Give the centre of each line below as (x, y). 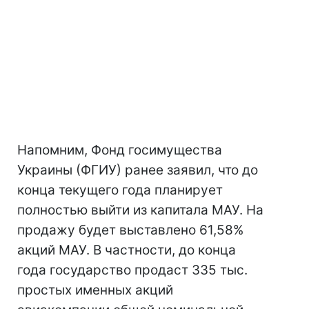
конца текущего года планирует (120, 190)
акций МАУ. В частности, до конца (127, 250)
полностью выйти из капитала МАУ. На (140, 210)
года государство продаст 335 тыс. (132, 270)
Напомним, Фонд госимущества (120, 150)
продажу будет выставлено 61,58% (130, 230)
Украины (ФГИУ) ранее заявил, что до (138, 170)
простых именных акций (95, 290)
